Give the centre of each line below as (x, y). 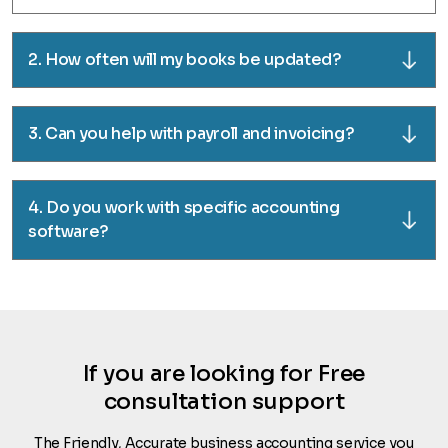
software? (69, 231)
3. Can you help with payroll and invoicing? (191, 133)
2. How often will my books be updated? (185, 59)
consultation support (224, 401)
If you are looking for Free (224, 373)
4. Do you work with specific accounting (184, 207)
